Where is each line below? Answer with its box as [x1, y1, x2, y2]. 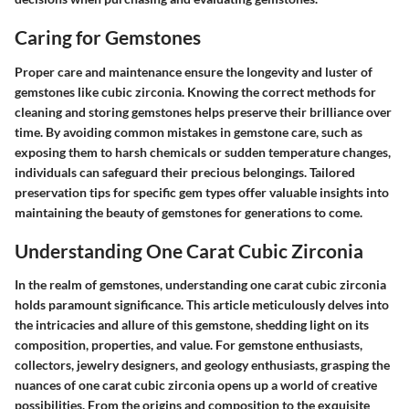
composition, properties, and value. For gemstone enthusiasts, [15, 337, 362, 352]
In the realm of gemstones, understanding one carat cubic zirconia [15, 277, 386, 292]
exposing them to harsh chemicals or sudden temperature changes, [15, 143, 391, 160]
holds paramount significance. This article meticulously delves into [15, 297, 389, 312]
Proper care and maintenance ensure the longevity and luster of [15, 63, 372, 79]
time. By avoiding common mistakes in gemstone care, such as [15, 123, 362, 140]
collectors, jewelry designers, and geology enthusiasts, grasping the [15, 357, 390, 372]
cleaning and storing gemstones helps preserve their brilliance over [15, 103, 392, 120]
